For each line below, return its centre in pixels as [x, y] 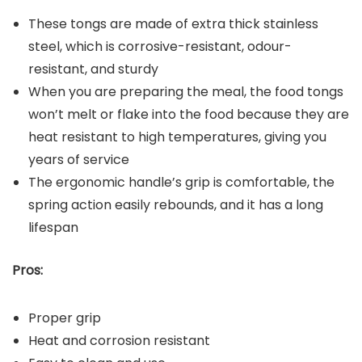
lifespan [53, 228]
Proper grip [65, 318]
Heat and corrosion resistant [119, 341]
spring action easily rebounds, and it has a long [176, 205]
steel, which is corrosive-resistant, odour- [160, 47]
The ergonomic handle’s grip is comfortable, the [181, 183]
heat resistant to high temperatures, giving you [177, 137]
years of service [79, 160]
